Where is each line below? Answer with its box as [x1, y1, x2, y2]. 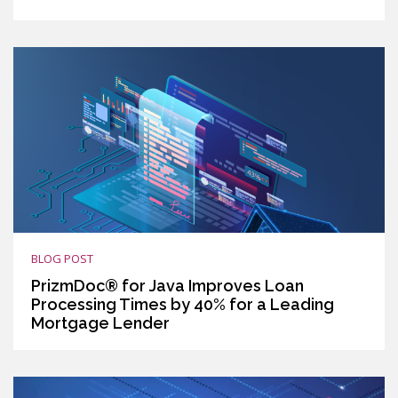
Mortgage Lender [31, 313, 170, 332]
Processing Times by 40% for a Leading [31, 294, 334, 314]
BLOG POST [31, 250, 93, 267]
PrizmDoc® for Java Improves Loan [31, 275, 304, 295]
